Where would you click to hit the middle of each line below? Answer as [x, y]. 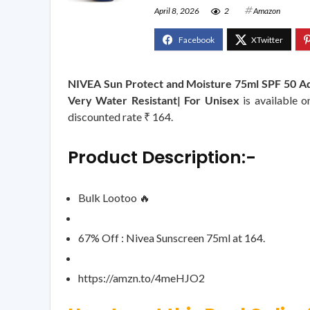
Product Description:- [162, 157]
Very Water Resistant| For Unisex [154, 100]
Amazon [267, 10]
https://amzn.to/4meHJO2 [142, 277]
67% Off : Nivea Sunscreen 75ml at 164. [172, 237]
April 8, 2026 [177, 10]
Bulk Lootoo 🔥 [114, 197]
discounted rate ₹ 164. [120, 116]
